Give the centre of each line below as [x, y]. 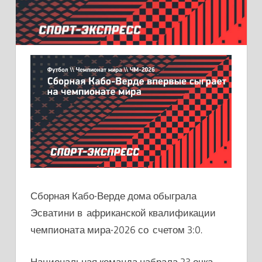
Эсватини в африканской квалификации [123, 213]
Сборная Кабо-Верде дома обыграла [113, 196]
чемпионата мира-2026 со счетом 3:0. [116, 230]
